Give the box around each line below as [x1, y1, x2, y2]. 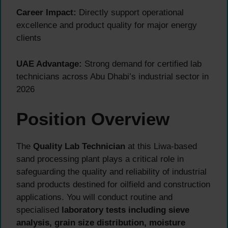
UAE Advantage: [16, 59, 82, 69]
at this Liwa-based [125, 141, 197, 152]
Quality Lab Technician [33, 141, 125, 152]
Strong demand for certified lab [82, 59, 202, 69]
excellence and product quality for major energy [16, 20, 197, 31]
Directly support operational [76, 8, 184, 18]
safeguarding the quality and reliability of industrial [16, 167, 207, 177]
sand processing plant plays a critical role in [16, 154, 184, 164]
